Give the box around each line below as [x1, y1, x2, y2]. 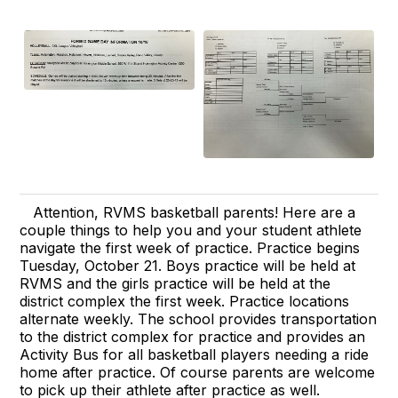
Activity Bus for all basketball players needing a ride [20, 345, 370, 363]
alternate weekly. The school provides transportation [20, 309, 378, 328]
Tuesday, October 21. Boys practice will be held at [20, 256, 356, 275]
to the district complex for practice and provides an [20, 327, 366, 346]
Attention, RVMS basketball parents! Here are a [33, 203, 356, 221]
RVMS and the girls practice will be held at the [20, 274, 331, 292]
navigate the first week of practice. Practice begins [20, 238, 361, 257]
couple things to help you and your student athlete [20, 220, 362, 239]
